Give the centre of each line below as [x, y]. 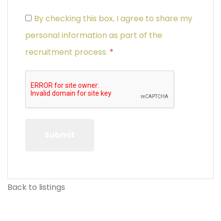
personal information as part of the [94, 35]
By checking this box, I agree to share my [113, 18]
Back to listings [36, 187]
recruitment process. [67, 52]
